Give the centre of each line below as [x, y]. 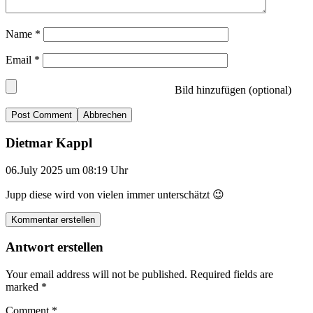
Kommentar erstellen [53, 219]
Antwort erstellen [54, 247]
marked [23, 286]
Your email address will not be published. [96, 274]
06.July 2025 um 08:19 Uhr [67, 170]
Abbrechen [105, 115]
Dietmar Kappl [49, 143]
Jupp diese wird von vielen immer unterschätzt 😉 [115, 194]
